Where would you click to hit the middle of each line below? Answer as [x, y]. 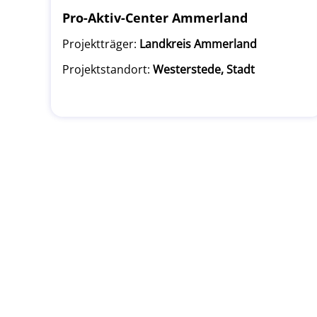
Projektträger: [99, 44]
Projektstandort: [106, 69]
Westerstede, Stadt [204, 69]
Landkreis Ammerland [198, 44]
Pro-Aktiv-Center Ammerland [155, 18]
